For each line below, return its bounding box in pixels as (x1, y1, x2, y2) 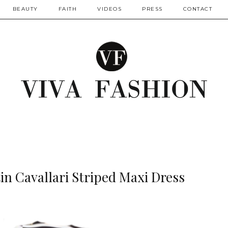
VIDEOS (97, 6, 122, 12)
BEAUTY (12, 6, 38, 12)
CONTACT (183, 6, 212, 12)
